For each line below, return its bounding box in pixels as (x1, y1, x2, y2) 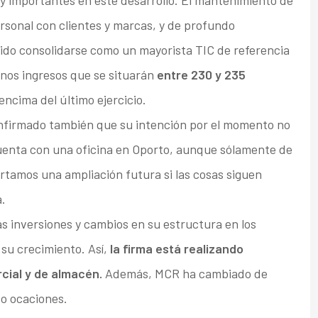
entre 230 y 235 (156, 67, 246, 83)
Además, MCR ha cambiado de (102, 265, 268, 282)
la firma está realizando (109, 241, 243, 257)
